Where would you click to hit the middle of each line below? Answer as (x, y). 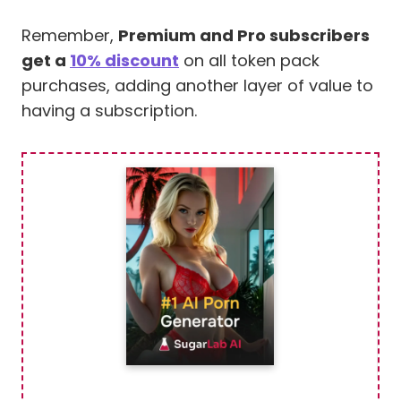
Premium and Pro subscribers (244, 35)
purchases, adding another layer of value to (197, 85)
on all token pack (249, 60)
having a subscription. (109, 110)
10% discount (124, 60)
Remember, (70, 35)
